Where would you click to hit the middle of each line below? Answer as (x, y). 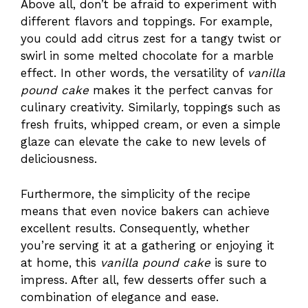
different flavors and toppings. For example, (146, 22)
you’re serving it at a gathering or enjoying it (147, 245)
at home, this (60, 262)
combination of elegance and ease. (120, 297)
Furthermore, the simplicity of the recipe (135, 194)
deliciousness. (59, 159)
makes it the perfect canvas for (181, 90)
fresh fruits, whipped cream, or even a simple (151, 125)
